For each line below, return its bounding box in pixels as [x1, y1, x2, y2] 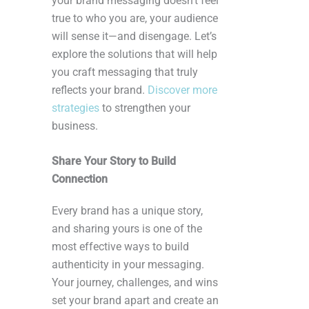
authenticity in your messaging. [52, 257, 204, 271]
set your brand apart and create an [52, 293, 219, 307]
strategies [52, 101, 99, 114]
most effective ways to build [52, 239, 189, 253]
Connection [52, 172, 108, 186]
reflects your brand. [52, 83, 148, 97]
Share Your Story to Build [52, 154, 176, 168]
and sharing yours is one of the [52, 221, 202, 235]
